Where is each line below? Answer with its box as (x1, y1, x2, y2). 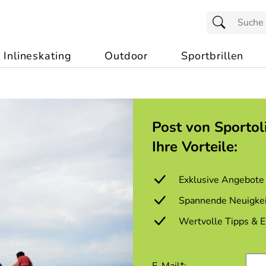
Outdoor (104, 49, 148, 63)
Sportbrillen (180, 49, 244, 63)
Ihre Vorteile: (152, 137, 237, 156)
